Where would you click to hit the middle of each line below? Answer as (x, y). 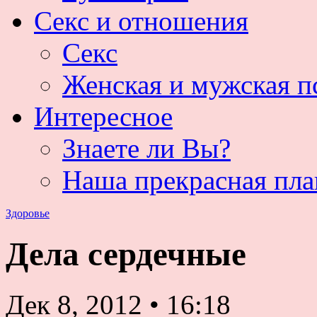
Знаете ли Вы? (146, 148)
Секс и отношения (141, 21)
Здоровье (28, 213)
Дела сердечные (126, 254)
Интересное (103, 116)
